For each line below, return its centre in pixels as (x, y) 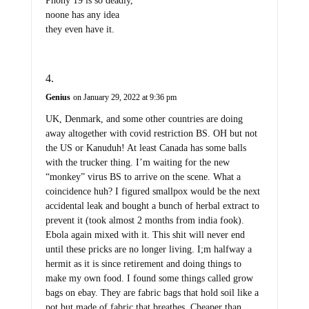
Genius (58, 97)
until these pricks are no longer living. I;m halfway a (148, 249)
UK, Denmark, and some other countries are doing (144, 119)
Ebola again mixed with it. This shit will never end (145, 235)
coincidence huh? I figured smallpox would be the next (152, 191)
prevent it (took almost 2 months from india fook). (144, 220)
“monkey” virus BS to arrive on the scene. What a (143, 177)
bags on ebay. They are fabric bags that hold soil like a (152, 292)
